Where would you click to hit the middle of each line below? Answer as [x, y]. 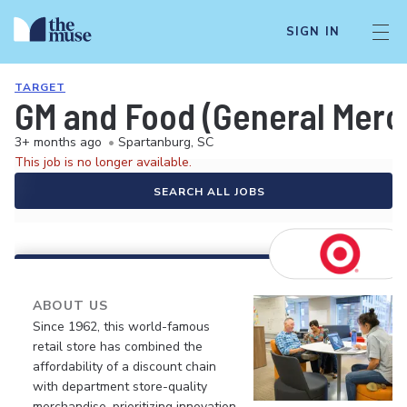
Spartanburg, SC [166, 142]
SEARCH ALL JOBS [209, 192]
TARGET [40, 87]
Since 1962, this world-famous [121, 327]
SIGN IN [313, 32]
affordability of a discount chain [124, 367]
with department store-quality [120, 387]
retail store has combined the [118, 347]
